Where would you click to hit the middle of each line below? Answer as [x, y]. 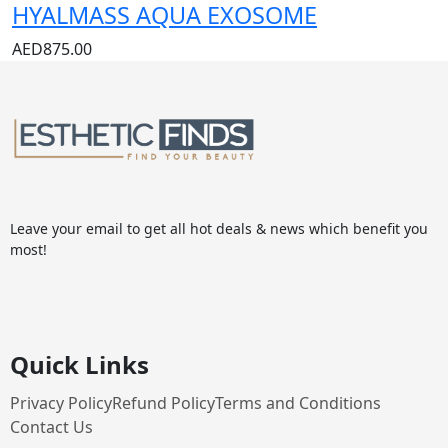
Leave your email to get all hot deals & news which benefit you [219, 229]
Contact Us [51, 427]
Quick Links [79, 365]
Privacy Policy [61, 403]
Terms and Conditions [298, 403]
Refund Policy [163, 403]
